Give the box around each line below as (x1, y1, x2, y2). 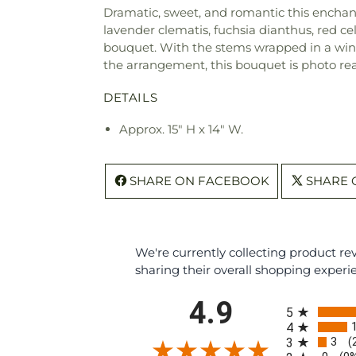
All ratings (285, 293, 341, 308)
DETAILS (103, 89, 158, 105)
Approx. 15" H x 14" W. (119, 121, 243, 137)
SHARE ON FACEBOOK (130, 172, 269, 188)
